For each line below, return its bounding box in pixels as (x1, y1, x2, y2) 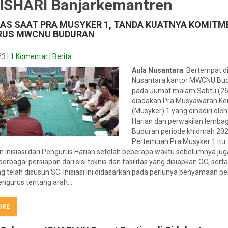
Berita (52, 52, 72, 61)
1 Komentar (10, 52, 48, 61)
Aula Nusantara (132, 66, 183, 74)
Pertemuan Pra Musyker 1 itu (132, 137, 225, 146)
